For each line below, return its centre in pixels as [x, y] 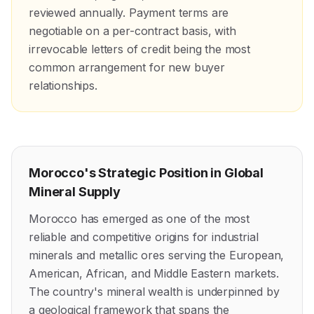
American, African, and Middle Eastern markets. [154, 273]
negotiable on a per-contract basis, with [132, 31]
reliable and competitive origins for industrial [144, 237]
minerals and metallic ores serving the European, [157, 255]
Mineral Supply [75, 192]
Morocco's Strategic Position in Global [146, 173]
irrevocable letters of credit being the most [139, 49]
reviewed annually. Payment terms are [129, 13]
